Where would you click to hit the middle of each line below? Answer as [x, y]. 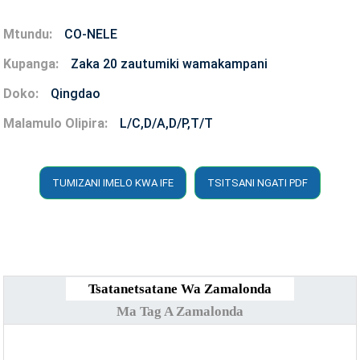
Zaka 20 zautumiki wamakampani [170, 63]
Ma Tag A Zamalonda [180, 311]
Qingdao [76, 93]
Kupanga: [31, 63]
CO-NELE [91, 34]
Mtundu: [28, 34]
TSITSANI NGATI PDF [258, 182]
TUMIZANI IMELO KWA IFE [113, 182]
